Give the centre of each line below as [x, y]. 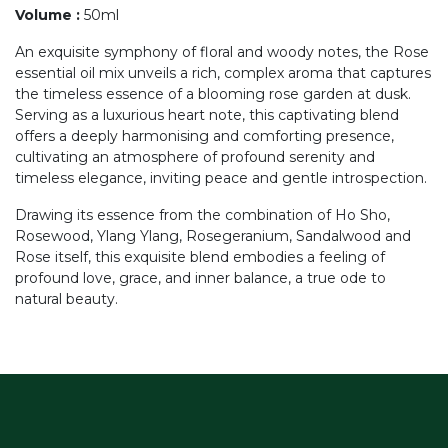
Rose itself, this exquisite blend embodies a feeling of [200, 257]
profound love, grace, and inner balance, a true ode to [200, 278]
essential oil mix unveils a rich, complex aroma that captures [223, 73]
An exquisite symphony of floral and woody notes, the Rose [222, 52]
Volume [43, 15]
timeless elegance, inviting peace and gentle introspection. [221, 178]
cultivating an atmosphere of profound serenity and [195, 157]
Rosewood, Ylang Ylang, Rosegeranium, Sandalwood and [213, 236]
